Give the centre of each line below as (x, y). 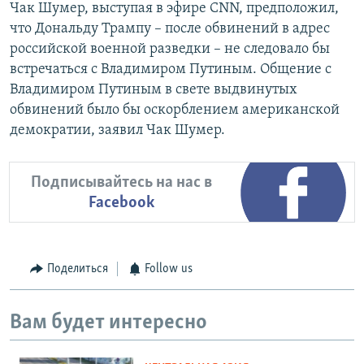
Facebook (121, 202)
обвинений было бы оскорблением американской (175, 110)
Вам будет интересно (108, 323)
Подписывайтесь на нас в (121, 182)
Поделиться (77, 269)
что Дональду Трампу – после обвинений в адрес (170, 29)
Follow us (169, 269)
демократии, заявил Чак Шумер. (117, 131)
